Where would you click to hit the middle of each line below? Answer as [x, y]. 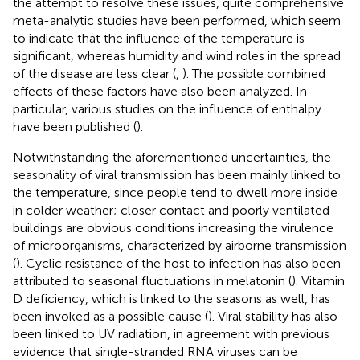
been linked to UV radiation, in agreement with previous [171, 334]
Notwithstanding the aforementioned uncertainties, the [172, 157]
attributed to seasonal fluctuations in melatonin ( [152, 281]
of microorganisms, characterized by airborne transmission [180, 246]
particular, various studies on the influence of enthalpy [167, 109]
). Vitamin [318, 281]
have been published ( [75, 127]
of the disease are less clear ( [94, 74]
